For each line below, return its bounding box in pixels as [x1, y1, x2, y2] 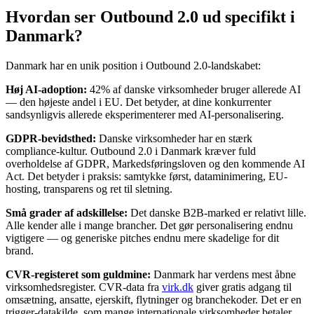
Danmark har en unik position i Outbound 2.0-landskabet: [6, 60, 261, 72]
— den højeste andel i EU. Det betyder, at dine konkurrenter [6, 96, 271, 109]
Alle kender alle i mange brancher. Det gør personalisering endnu [6, 219, 293, 232]
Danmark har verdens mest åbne [151, 268, 296, 281]
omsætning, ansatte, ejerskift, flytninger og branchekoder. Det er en [6, 294, 301, 306]
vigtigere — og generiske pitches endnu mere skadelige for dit [6, 232, 279, 245]
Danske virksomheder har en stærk [96, 132, 252, 145]
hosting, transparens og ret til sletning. [6, 183, 172, 196]
